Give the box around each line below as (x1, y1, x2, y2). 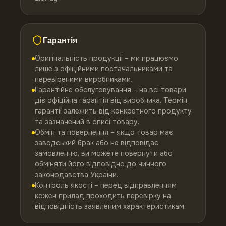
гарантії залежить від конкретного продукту (35, 106, 192, 116)
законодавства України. (35, 170, 118, 179)
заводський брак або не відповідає (35, 138, 158, 147)
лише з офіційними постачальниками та (35, 64, 173, 73)
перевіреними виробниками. (35, 75, 132, 84)
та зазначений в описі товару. (35, 117, 139, 126)
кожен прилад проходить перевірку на (35, 191, 171, 200)
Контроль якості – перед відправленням (35, 181, 177, 190)
